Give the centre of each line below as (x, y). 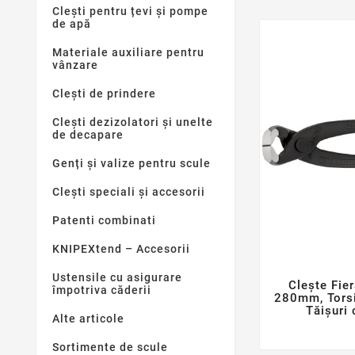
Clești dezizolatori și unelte (133, 122)
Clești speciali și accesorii (129, 192)
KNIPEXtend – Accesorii (121, 249)
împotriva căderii (102, 290)
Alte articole (88, 319)
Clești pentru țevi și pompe (130, 11)
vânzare (75, 65)
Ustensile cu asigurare (117, 278)
